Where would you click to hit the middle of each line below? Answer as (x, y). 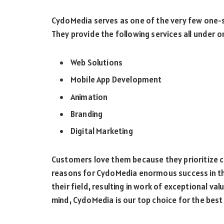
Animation (89, 97)
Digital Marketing (102, 131)
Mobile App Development (116, 80)
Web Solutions (97, 63)
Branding (87, 114)
